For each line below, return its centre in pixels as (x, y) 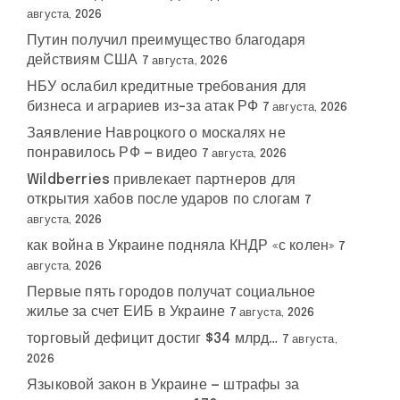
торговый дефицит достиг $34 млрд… (153, 339)
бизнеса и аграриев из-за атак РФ (143, 107)
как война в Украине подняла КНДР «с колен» (181, 246)
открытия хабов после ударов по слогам (164, 200)
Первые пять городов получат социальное (171, 292)
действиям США (83, 60)
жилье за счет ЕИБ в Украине (126, 312)
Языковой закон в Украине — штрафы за (163, 385)
